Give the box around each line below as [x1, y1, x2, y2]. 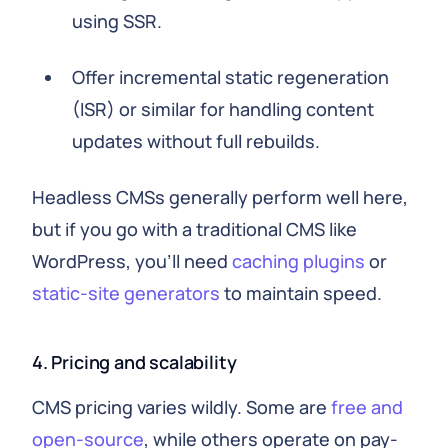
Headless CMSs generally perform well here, [32, 185, 408, 209]
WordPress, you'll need [32, 249, 232, 273]
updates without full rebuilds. [72, 129, 320, 153]
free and [331, 395, 403, 419]
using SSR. [72, 9, 162, 33]
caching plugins [232, 249, 365, 273]
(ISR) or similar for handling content [72, 97, 374, 121]
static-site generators [32, 281, 220, 305]
